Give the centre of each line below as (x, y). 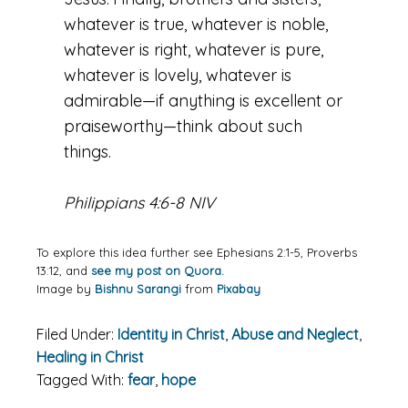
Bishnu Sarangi (138, 289)
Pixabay (239, 289)
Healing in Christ (90, 357)
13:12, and (64, 270)
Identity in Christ (171, 334)
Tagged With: (82, 380)
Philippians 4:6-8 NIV (139, 203)
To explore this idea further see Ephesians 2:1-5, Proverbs (197, 252)
